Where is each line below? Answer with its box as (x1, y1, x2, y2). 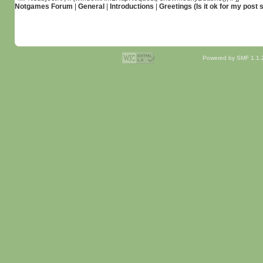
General (77, 2, 104, 11)
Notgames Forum (14, 2, 73, 11)
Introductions (109, 2, 154, 11)
